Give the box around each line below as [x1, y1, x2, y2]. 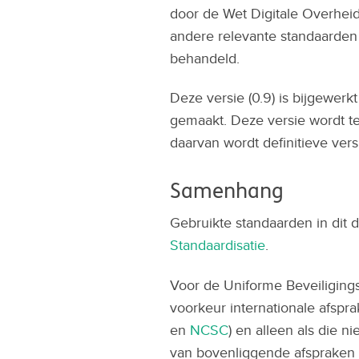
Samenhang [170, 179, 284, 204]
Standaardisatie [170, 235, 265, 256]
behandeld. [170, 47, 240, 68]
